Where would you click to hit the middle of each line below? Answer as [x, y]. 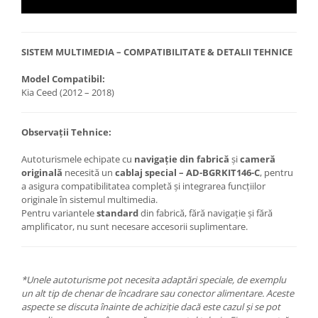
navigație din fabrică [182, 159]
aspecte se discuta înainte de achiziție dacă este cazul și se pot [151, 307]
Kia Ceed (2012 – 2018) [68, 93]
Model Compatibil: [63, 79]
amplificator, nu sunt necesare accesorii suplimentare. [135, 227]
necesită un [89, 173]
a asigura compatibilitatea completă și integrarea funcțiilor [143, 186]
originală [42, 173]
